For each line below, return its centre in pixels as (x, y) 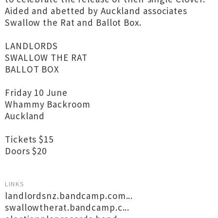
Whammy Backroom (48, 104)
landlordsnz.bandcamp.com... (69, 196)
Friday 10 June (36, 92)
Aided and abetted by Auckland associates (96, 11)
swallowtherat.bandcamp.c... (67, 207)
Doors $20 (26, 151)
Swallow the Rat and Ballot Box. (73, 22)
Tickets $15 (29, 139)
